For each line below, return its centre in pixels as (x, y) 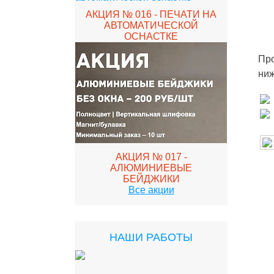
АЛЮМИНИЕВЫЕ (151, 168)
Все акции (151, 190)
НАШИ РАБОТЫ (151, 237)
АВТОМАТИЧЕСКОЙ (151, 25)
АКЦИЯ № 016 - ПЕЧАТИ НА (151, 14)
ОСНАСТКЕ (151, 36)
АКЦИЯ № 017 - (151, 157)
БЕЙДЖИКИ (151, 179)
